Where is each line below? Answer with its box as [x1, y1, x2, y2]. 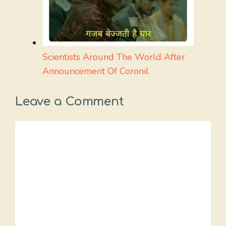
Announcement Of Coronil [42, 65, 149, 77]
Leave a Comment [15, 94, 124, 108]
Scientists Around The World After [42, 50, 185, 63]
